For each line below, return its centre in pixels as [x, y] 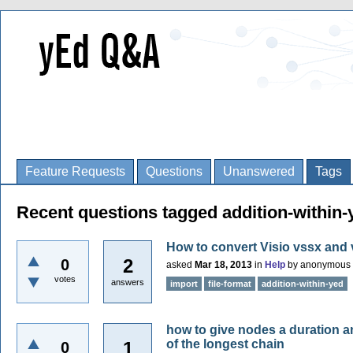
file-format [230, 284]
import [184, 284]
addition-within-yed [303, 284]
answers [128, 282]
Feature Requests [75, 171]
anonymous [325, 265]
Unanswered [259, 171]
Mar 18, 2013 [223, 265]
